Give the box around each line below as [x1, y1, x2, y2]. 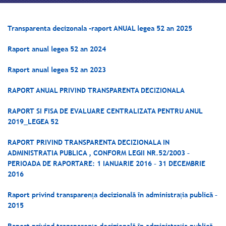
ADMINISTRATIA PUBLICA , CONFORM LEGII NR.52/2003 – [8, 149, 190, 157]
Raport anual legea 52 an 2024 [8, 45, 106, 53]
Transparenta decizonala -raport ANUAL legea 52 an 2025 [8, 24, 192, 32]
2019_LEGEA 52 [8, 118, 59, 126]
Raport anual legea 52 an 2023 [8, 66, 106, 74]
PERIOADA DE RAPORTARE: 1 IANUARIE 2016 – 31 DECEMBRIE [8, 159, 205, 167]
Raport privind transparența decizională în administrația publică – [8, 191, 217, 199]
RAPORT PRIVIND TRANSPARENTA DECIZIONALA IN [8, 138, 169, 146]
